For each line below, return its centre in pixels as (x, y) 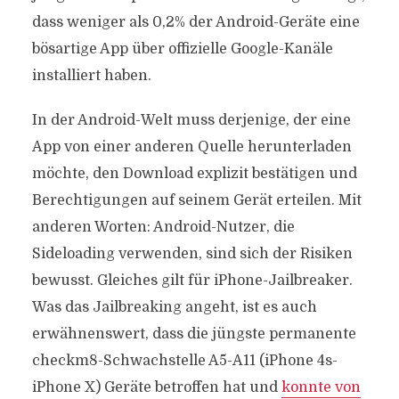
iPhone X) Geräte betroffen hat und (156, 387)
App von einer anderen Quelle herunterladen (191, 147)
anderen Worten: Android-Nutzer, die (163, 227)
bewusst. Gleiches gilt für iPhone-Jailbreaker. (192, 281)
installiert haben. (91, 76)
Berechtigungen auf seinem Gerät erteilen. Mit (196, 200)
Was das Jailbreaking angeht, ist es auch (174, 307)
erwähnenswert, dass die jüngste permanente (194, 334)
